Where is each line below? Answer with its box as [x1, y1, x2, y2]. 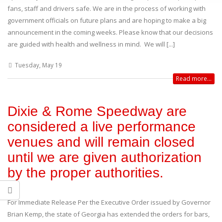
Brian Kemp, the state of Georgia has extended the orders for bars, [7, 209, 210, 219]
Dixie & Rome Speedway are [7, 103, 187, 119]
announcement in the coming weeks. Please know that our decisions [7, 27, 213, 37]
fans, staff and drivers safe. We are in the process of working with [7, 3, 206, 13]
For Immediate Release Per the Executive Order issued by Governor [7, 197, 211, 207]
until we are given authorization [7, 149, 202, 165]
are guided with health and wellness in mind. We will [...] [7, 39, 175, 49]
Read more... [176, 74, 212, 83]
